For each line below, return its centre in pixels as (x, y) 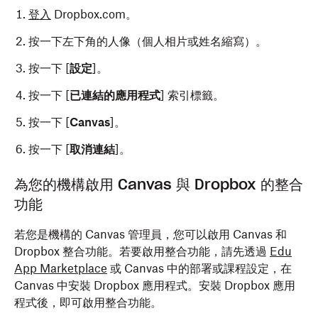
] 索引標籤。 (192, 95)
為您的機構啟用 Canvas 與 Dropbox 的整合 (159, 185)
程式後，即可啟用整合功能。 (88, 302)
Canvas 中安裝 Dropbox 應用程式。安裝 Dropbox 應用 (155, 285)
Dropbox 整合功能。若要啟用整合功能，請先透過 (142, 251)
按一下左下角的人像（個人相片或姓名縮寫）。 (148, 41)
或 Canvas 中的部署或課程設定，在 (199, 268)
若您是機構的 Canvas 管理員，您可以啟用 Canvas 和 (150, 234)
